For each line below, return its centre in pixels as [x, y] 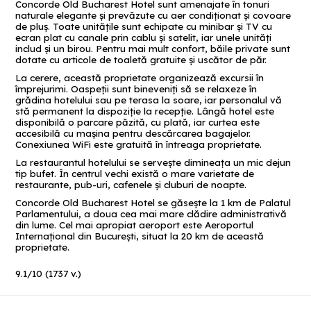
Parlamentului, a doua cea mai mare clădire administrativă [151, 213]
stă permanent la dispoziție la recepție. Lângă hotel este [145, 111]
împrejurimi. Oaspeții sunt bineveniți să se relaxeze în [136, 89]
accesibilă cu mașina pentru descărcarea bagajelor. [133, 133]
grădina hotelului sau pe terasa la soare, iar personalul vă [149, 100]
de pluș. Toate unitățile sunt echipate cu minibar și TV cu [144, 26]
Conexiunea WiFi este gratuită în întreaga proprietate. [139, 144]
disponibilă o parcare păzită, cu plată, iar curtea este [138, 122]
